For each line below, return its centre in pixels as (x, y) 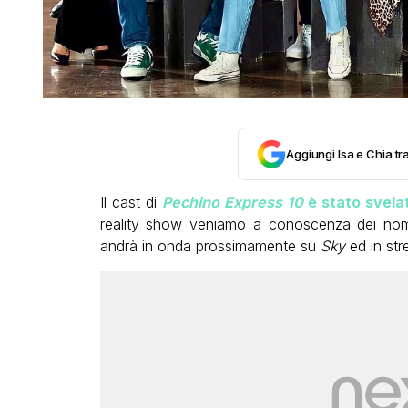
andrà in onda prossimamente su (210, 245)
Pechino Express (224, 202)
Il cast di (131, 202)
